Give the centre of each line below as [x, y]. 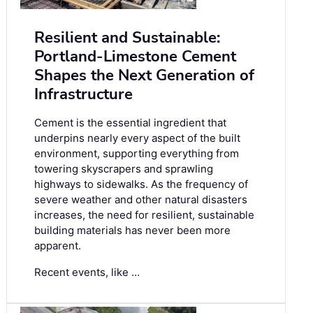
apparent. [58, 246]
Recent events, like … [87, 272]
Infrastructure [83, 95]
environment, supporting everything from [137, 154]
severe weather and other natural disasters [141, 200]
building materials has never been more [132, 231]
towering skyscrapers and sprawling [124, 169]
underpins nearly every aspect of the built [137, 138]
